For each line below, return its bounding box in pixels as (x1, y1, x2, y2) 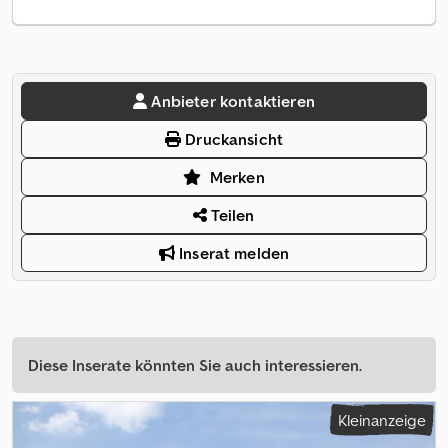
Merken (209, 167, 265, 188)
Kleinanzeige (338, 410, 426, 431)
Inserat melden (174, 243, 290, 264)
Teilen (207, 205, 255, 226)
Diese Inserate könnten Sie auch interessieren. (28, 355, 362, 376)
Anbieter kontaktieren (151, 91, 315, 112)
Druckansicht (181, 129, 284, 150)
